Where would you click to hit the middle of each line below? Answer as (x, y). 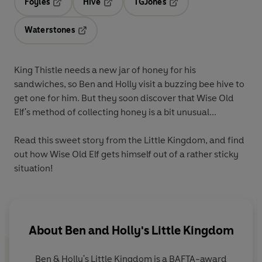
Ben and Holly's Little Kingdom (149, 230)
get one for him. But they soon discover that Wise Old (124, 98)
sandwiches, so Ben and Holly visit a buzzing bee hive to (129, 84)
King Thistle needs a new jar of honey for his (105, 70)
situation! (34, 168)
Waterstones (50, 30)
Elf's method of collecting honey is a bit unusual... (116, 112)
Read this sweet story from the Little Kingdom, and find (129, 140)
